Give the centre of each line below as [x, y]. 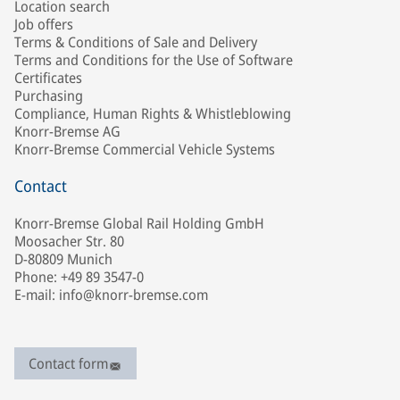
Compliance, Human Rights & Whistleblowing [153, 114]
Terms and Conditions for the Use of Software [154, 60]
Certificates [48, 78]
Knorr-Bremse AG [67, 132]
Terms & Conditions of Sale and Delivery [136, 42]
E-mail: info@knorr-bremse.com [111, 295]
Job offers [44, 25]
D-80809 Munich [63, 259]
